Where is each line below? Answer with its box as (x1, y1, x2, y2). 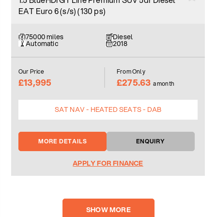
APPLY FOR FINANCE (73, 158, 143, 168)
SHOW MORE (86, 204, 131, 215)
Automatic (26, 38, 59, 48)
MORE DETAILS (38, 137, 87, 145)
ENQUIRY (136, 137, 165, 145)
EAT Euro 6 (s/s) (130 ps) (18, 5, 106, 16)
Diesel (113, 31, 133, 42)
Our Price (18, 67, 44, 76)
